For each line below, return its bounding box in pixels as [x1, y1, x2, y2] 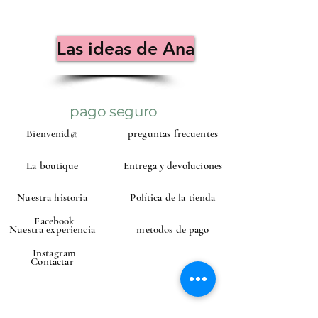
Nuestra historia [17, 190, 87, 204]
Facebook [34, 214, 75, 227]
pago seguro [70, 102, 158, 120]
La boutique [26, 158, 78, 172]
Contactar [31, 254, 74, 268]
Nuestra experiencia [9, 222, 95, 236]
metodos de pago [136, 222, 209, 236]
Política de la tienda [130, 190, 216, 204]
